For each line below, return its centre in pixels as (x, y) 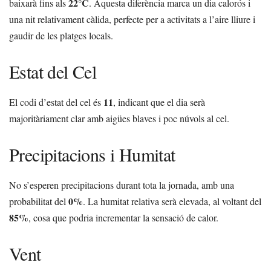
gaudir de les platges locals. (61, 36)
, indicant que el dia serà (159, 102)
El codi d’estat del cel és (56, 102)
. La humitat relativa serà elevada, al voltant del (172, 201)
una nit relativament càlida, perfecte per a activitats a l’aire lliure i (132, 19)
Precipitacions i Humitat (92, 155)
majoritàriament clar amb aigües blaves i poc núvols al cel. (119, 119)
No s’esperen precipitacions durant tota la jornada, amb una (122, 185)
